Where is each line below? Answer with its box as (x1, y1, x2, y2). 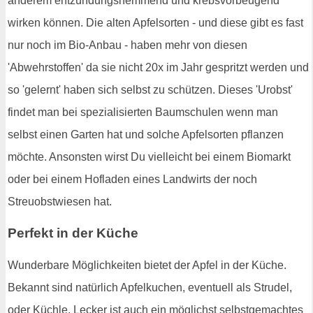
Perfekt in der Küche (8, 226, 138, 241)
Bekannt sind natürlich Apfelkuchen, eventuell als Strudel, (8, 281, 292, 293)
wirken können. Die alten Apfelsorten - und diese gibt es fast (8, 16, 303, 29)
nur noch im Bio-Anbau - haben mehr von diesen (8, 38, 247, 51)
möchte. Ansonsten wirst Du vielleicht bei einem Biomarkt (8, 150, 291, 163)
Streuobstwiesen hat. (8, 195, 112, 208)
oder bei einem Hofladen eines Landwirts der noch (8, 173, 257, 185)
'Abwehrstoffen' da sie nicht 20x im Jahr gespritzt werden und (8, 61, 309, 73)
